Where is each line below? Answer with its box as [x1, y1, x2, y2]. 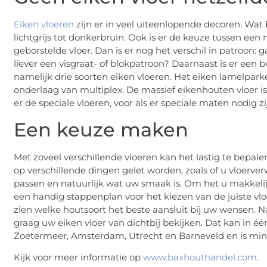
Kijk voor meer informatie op [14, 252, 143, 263]
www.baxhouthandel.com [143, 252, 257, 263]
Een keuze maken [14, 117, 188, 141]
